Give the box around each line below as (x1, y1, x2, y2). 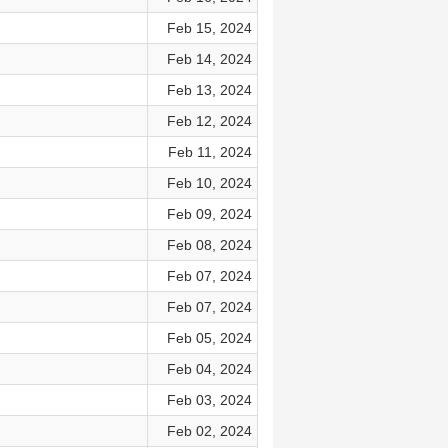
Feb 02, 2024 (166, 423, 252, 439)
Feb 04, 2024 (166, 361, 252, 377)
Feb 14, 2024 (166, 51, 252, 67)
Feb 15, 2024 (166, 20, 252, 36)
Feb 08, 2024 (166, 237, 252, 253)
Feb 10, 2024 (166, 175, 252, 191)
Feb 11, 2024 (167, 144, 252, 160)
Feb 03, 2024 (166, 392, 252, 408)
